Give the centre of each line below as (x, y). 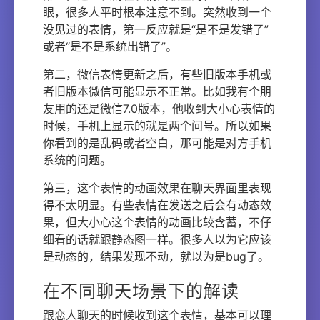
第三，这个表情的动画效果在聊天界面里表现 (157, 188)
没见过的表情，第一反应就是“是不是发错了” (156, 29)
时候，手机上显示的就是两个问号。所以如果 (157, 126)
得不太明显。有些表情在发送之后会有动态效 (157, 205)
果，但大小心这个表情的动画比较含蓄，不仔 (157, 222)
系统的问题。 (77, 160)
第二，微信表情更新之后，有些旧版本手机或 (157, 74)
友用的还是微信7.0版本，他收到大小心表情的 (159, 109)
